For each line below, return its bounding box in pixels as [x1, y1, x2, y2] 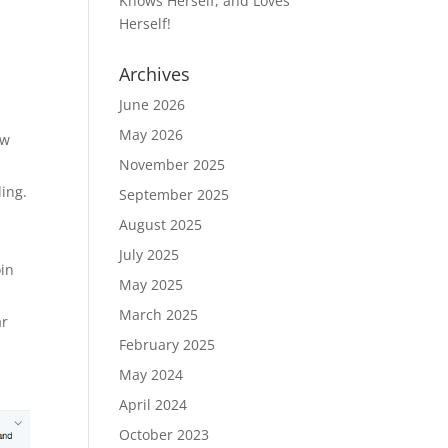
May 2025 [119, 275, 184, 294]
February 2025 [119, 335, 216, 354]
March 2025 [119, 305, 199, 324]
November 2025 [119, 155, 226, 174]
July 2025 [119, 245, 180, 264]
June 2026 [119, 95, 186, 114]
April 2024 [119, 395, 188, 414]
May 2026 [119, 125, 184, 144]
